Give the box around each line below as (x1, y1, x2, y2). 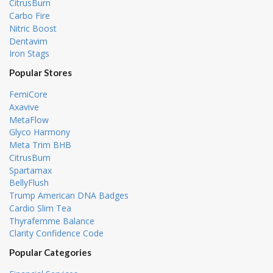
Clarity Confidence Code (9, 227, 104, 239)
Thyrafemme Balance (9, 214, 94, 227)
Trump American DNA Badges (9, 190, 129, 202)
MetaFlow (9, 113, 49, 126)
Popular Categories (9, 247, 91, 258)
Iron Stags (9, 48, 49, 60)
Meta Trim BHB (9, 139, 71, 151)
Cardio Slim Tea (9, 202, 71, 214)
